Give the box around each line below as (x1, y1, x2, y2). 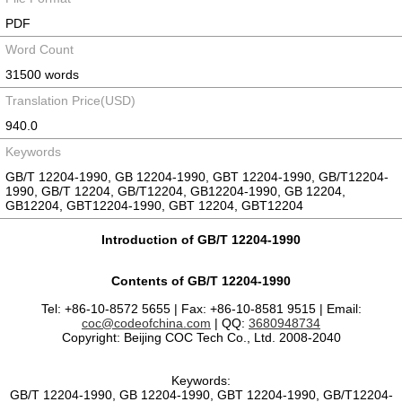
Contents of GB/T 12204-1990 (111, 274, 291, 288)
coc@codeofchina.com (82, 316, 211, 330)
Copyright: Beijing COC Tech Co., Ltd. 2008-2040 (61, 330, 341, 345)
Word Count (5, 42, 74, 57)
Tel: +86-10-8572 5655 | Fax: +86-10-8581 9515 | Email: (40, 301, 362, 316)
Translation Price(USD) (5, 93, 135, 108)
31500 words (5, 67, 79, 82)
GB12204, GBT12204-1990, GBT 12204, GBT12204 (5, 198, 303, 213)
